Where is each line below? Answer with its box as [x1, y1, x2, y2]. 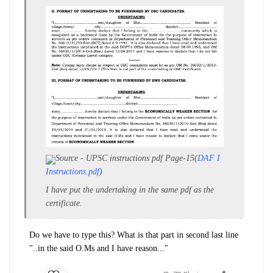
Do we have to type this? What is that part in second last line [29, 230, 238, 239]
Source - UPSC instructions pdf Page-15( [55, 153, 197, 163]
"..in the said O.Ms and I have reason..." [29, 243, 168, 253]
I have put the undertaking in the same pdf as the [46, 185, 214, 194]
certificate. [46, 198, 82, 208]
